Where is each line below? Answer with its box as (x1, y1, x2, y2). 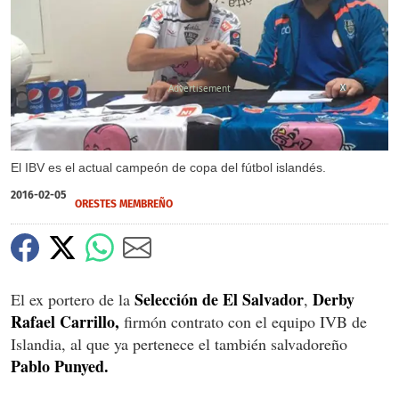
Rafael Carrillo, (11, 309, 119, 333)
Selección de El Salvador (134, 287, 304, 311)
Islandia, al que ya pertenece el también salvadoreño (11, 332, 347, 354)
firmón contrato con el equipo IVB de (119, 310, 367, 332)
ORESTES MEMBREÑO (75, 197, 173, 210)
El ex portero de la (11, 288, 134, 310)
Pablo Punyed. (11, 354, 109, 378)
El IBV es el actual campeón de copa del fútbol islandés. (11, 159, 326, 175)
